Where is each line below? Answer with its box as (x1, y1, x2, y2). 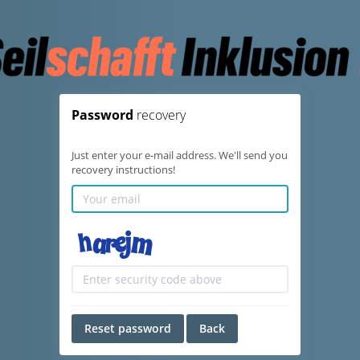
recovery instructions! (72, 162, 175, 177)
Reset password (84, 321, 171, 336)
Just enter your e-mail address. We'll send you (72, 148, 288, 162)
